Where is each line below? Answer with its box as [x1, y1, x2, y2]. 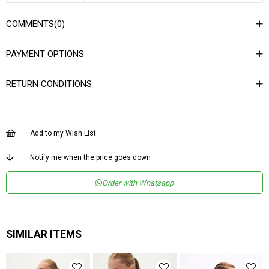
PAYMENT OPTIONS [6, 49, 84, 59]
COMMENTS [6, 19, 54, 29]
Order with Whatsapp [102, 178, 174, 187]
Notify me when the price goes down [30, 153, 151, 162]
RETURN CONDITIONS [6, 79, 92, 89]
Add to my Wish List [30, 129, 96, 138]
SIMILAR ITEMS [6, 228, 82, 240]
